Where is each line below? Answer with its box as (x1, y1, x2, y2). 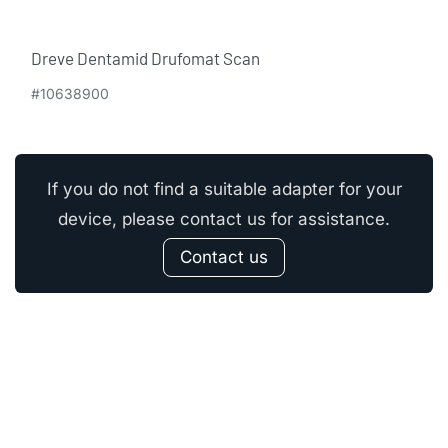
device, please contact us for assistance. (58, 209, 390, 230)
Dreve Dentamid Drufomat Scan (31, 48, 260, 69)
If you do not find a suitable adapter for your (46, 179, 402, 200)
